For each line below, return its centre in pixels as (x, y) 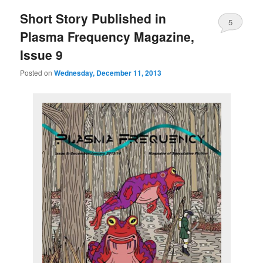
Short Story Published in (93, 18)
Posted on (37, 73)
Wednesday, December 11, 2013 (108, 73)
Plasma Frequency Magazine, (107, 36)
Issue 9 (42, 54)
